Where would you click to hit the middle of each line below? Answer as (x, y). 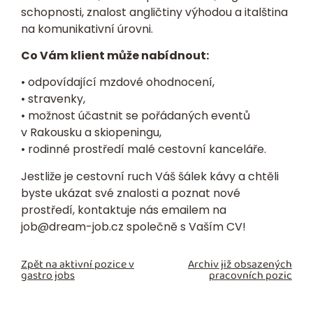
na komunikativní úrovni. (87, 29)
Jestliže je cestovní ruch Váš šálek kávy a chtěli (150, 176)
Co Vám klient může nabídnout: (115, 56)
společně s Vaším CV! (185, 226)
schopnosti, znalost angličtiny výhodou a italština (154, 12)
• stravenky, (53, 99)
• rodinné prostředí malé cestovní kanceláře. (144, 150)
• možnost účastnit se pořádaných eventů (136, 116)
